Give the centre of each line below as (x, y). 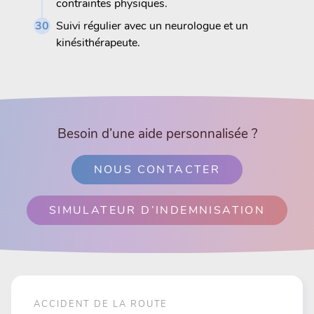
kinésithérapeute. (98, 42)
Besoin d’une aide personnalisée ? (157, 134)
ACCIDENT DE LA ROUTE (101, 304)
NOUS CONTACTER (157, 169)
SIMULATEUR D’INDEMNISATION (157, 210)
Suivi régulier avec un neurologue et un (152, 26)
